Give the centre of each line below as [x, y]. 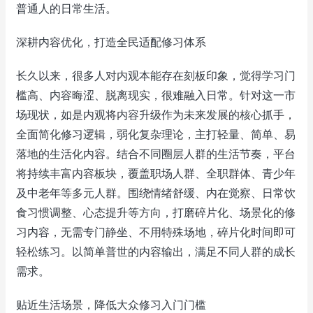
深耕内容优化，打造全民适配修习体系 [111, 42]
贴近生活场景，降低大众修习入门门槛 [111, 305]
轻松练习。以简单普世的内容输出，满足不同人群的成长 [156, 252]
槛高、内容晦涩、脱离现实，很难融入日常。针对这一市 [156, 95]
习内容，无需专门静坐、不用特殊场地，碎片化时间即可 [156, 232]
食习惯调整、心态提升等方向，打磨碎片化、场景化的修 [156, 213]
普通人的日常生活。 [66, 9]
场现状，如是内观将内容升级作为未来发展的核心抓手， [156, 115]
